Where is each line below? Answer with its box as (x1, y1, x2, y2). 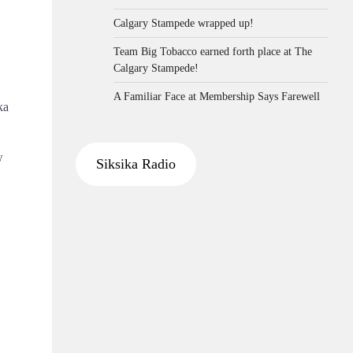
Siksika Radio (95, 156, 176, 172)
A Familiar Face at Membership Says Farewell (113, 90, 320, 102)
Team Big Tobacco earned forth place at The (113, 45, 312, 58)
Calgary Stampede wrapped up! (113, 17, 254, 29)
